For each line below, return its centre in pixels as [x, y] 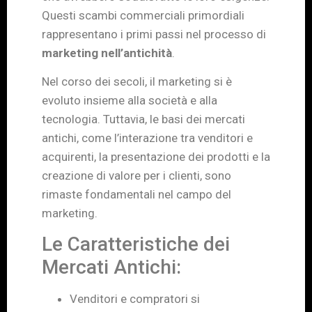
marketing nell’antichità [107, 53]
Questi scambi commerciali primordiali [143, 15]
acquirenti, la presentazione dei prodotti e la [156, 156]
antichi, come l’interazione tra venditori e [147, 138]
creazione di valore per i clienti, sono [136, 175]
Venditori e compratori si [135, 299]
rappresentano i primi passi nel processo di [154, 34]
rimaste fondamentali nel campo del [136, 194]
